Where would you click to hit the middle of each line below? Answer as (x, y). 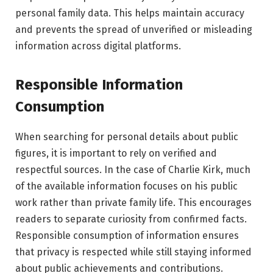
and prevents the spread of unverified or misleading (134, 30)
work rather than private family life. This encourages (133, 203)
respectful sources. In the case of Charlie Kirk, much (133, 170)
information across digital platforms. (98, 46)
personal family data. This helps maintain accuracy (130, 13)
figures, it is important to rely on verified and (116, 154)
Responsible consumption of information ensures (127, 236)
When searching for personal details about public (127, 137)
